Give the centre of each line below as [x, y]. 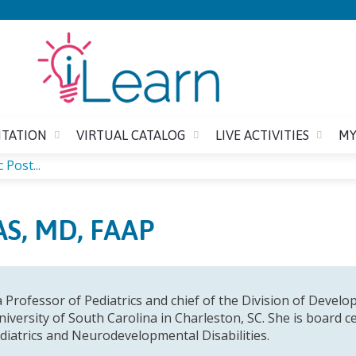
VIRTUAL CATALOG [131, 135]
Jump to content [178, 10]
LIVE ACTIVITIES [262, 135]
